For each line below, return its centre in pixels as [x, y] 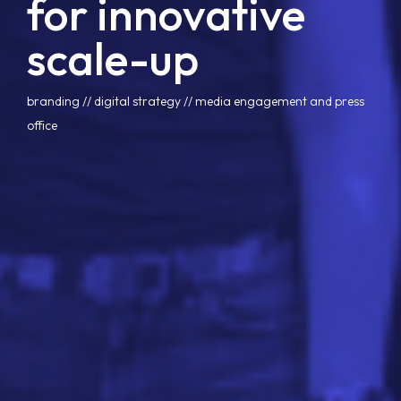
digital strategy [137, 102]
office [42, 126]
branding [53, 102]
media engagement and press [280, 102]
